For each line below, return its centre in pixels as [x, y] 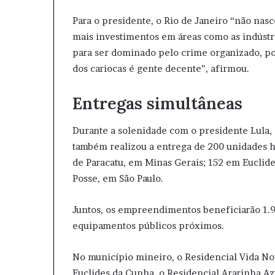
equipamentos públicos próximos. [148, 226]
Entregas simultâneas [157, 103]
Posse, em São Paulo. [118, 178]
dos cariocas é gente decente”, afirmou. [161, 68]
